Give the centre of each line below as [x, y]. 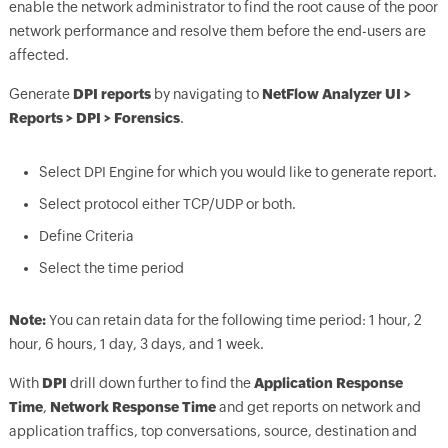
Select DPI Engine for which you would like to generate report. [237, 172]
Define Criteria [86, 236]
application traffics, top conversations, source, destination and [212, 431]
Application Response [328, 383]
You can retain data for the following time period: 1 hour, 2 [233, 320]
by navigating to [206, 94]
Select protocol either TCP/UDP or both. [167, 204]
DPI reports [111, 94]
